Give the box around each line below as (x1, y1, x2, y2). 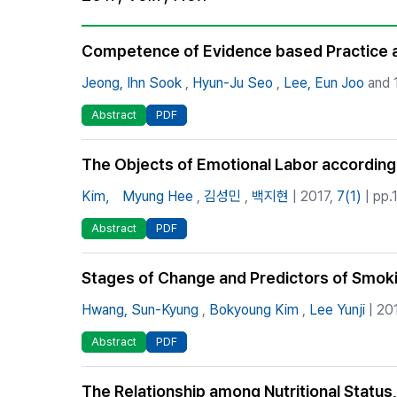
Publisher (247, 64, 300, 78)
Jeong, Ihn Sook (82, 74, 182, 91)
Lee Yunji (309, 301, 365, 318)
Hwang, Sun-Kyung (82, 301, 198, 318)
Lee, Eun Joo (284, 74, 364, 91)
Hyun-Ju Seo (192, 74, 273, 91)
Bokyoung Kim (209, 301, 299, 318)
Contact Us (247, 96, 313, 110)
